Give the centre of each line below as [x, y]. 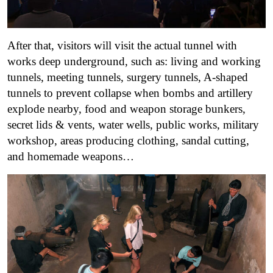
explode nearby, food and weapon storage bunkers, [126, 108]
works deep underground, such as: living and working [134, 61]
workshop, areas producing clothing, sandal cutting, [128, 140]
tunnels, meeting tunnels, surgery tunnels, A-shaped [128, 77]
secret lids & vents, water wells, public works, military [133, 124]
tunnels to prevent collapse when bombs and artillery [130, 93]
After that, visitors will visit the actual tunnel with [122, 45]
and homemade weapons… [71, 156]
